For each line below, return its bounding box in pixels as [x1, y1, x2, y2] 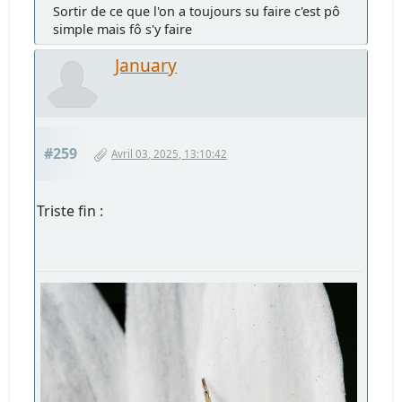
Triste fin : [37, 201, 104, 222]
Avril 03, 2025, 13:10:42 [111, 147, 228, 162]
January [115, 53, 178, 78]
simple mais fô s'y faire [53, 21, 193, 39]
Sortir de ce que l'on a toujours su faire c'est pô [53, 3, 341, 21]
